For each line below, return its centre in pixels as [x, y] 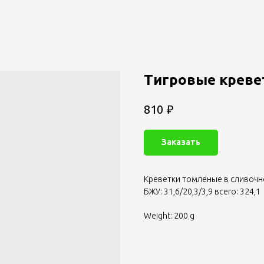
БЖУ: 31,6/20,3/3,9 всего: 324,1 [202, 192]
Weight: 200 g [169, 216]
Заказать [181, 142]
